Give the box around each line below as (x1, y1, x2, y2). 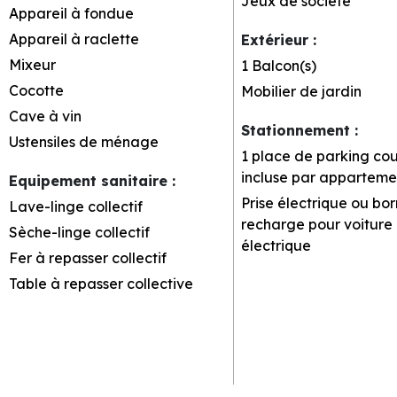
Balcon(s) (251, 56, 316, 74)
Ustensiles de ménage (9, 132, 159, 151)
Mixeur (9, 55, 56, 74)
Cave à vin (9, 106, 82, 125)
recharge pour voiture (240, 214, 393, 233)
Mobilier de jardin (240, 82, 362, 100)
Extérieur (240, 30, 313, 49)
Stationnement (240, 121, 354, 139)
